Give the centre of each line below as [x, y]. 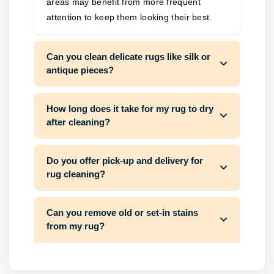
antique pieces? [80, 70]
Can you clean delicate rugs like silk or [128, 57]
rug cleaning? [76, 174]
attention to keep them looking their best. [129, 17]
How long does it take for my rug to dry [130, 109]
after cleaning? [78, 122]
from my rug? [76, 226]
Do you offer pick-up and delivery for [125, 161]
